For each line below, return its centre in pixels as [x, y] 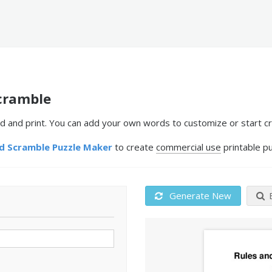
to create [134, 147]
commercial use [189, 147]
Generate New [199, 195]
